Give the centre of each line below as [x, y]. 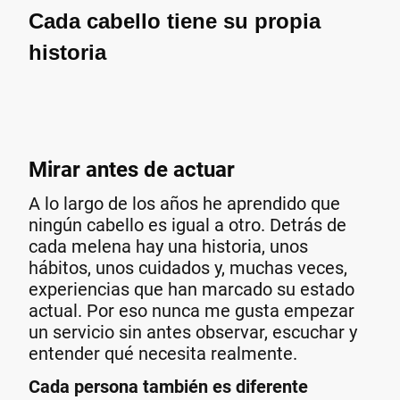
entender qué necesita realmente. [163, 354]
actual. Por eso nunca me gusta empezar [192, 311]
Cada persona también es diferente [168, 386]
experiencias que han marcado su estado [192, 290]
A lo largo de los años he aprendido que [184, 204]
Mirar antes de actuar [132, 170]
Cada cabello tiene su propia [175, 21]
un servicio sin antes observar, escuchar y [193, 333]
